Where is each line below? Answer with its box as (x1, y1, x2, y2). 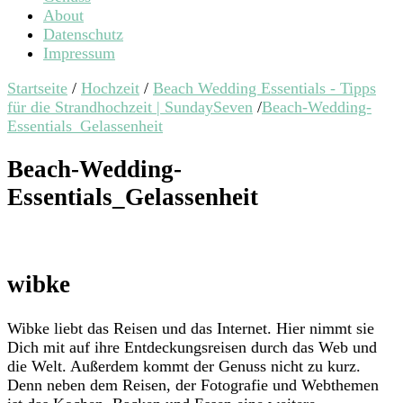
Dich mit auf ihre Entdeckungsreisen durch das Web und (7, 337, 377, 356)
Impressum (43, 44, 115, 62)
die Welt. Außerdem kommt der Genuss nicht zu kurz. (7, 356, 361, 375)
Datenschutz (43, 25, 123, 43)
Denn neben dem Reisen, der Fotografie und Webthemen (7, 375, 379, 394)
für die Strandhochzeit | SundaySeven (7, 98, 253, 116)
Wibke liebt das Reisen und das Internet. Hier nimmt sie (7, 318, 374, 337)
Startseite (7, 79, 67, 97)
